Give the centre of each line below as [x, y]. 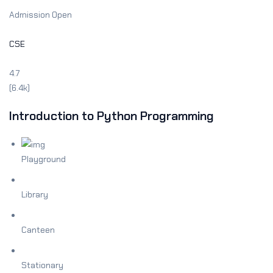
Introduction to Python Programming [112, 115]
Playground [44, 159]
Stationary [42, 265]
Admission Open [41, 14]
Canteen [38, 230]
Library [35, 195]
